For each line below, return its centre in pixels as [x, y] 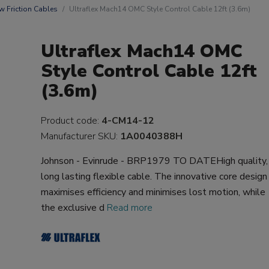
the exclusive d [74, 208]
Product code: [71, 121]
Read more [130, 208]
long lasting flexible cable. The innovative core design [154, 177]
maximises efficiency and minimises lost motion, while [153, 192]
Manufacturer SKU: [81, 136]
